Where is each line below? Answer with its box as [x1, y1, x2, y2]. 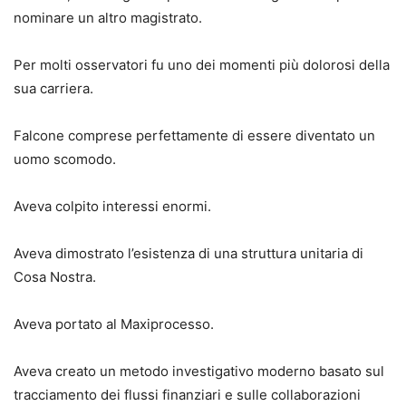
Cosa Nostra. [14, 267, 96, 285]
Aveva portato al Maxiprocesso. [14, 314, 214, 333]
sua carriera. [14, 79, 93, 97]
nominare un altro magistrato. [14, 8, 202, 26]
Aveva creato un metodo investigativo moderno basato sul [14, 362, 384, 380]
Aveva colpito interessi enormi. [14, 197, 211, 215]
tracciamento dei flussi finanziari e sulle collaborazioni [14, 385, 361, 403]
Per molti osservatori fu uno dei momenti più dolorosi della [14, 55, 390, 73]
